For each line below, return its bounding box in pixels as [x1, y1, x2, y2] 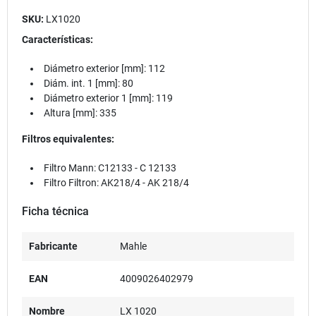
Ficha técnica [22, 204, 89, 218]
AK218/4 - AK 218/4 [101, 176, 192, 188]
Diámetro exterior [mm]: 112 [44, 62, 166, 74]
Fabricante [29, 240, 78, 252]
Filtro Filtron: [44, 176, 102, 188]
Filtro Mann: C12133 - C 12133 [44, 162, 177, 174]
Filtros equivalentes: [22, 133, 114, 145]
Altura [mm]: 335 [44, 107, 117, 119]
